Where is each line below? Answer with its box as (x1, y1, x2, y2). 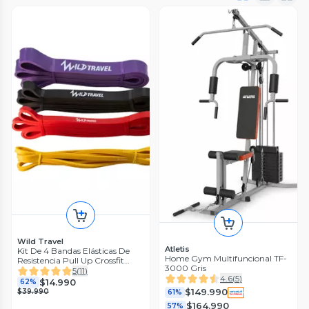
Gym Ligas (17, 265, 61, 276)
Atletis (165, 243, 190, 254)
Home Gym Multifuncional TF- (165, 252, 287, 263)
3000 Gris (165, 262, 206, 273)
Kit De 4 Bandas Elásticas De (17, 246, 130, 257)
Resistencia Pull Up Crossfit (17, 255, 124, 266)
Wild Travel (17, 237, 63, 247)
